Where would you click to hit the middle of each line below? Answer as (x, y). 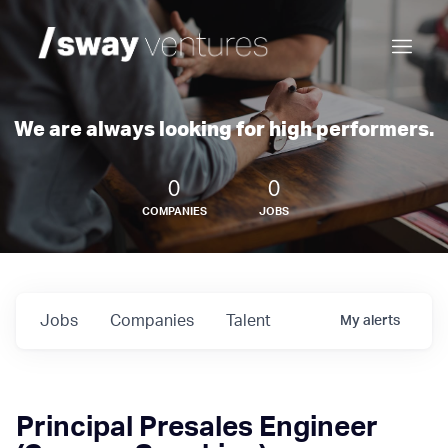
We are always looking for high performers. (224, 130)
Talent (248, 321)
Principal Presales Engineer (197, 427)
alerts (381, 321)
